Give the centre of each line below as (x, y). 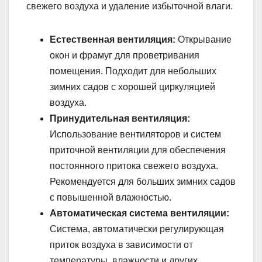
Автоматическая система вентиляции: (139, 213)
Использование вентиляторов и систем (135, 135)
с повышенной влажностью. (111, 198)
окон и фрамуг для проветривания (125, 56)
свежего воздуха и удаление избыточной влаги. (130, 6)
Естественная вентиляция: (113, 40)
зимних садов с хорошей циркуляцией (132, 87)
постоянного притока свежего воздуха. (134, 166)
